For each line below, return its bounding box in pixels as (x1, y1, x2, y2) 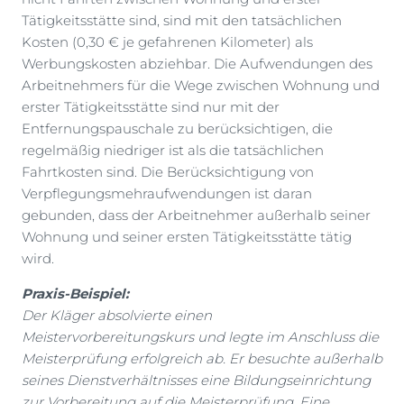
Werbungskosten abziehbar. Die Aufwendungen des (22, 55, 372, 73)
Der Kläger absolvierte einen (22, 307, 212, 325)
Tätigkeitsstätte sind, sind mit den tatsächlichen (22, 12, 342, 30)
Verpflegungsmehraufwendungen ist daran (22, 185, 312, 203)
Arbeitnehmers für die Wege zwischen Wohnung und (22, 77, 380, 95)
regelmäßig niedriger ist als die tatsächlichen (22, 142, 324, 160)
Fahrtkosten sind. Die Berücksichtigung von (22, 163, 314, 181)
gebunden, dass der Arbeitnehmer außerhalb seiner (22, 207, 371, 225)
